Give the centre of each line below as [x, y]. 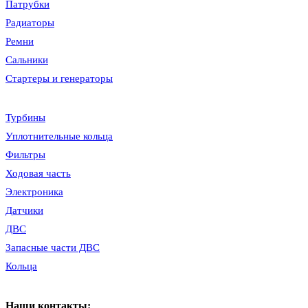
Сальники [27, 60]
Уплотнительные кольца [59, 136]
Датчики [24, 211]
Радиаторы [30, 23]
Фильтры [25, 155]
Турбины [25, 118]
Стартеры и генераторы [59, 79]
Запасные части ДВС [53, 248]
